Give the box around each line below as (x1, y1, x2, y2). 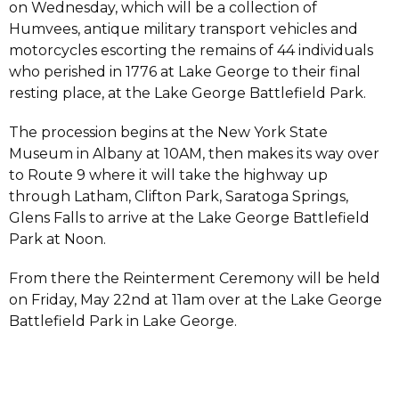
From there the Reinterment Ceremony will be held (9, 270, 380, 288)
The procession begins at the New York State (9, 124, 328, 142)
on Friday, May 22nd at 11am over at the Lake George (9, 291, 382, 309)
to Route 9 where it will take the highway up (9, 167, 328, 184)
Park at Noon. (9, 231, 106, 248)
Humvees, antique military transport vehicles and (9, 20, 358, 38)
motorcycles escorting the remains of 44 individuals (9, 42, 373, 60)
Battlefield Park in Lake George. (9, 313, 237, 330)
